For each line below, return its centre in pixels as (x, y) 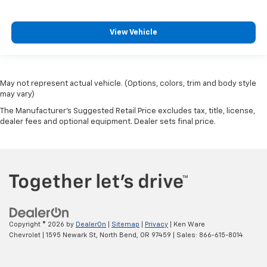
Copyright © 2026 (38, 225)
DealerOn (91, 225)
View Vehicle (133, 33)
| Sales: (185, 235)
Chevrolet (25, 235)
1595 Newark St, (71, 235)
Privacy (156, 225)
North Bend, (118, 235)
